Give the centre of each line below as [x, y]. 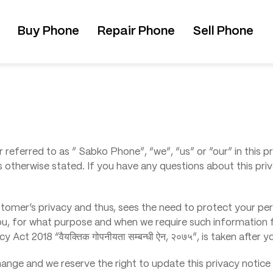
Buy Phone [49, 31]
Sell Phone [224, 31]
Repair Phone [136, 31]
